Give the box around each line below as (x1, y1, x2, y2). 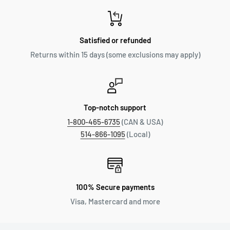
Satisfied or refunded (79, 35, 151, 45)
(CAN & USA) (120, 117, 163, 126)
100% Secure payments (75, 182, 155, 191)
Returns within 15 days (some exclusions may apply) (30, 49, 200, 59)
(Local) (125, 129, 150, 139)
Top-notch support (84, 102, 146, 112)
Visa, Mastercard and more (70, 196, 160, 206)
